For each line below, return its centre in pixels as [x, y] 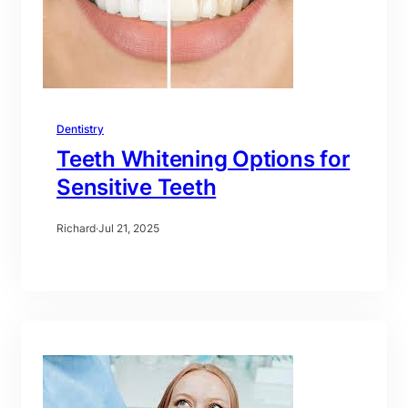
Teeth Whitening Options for [204, 158]
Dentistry [80, 128]
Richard [76, 228]
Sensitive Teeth [137, 187]
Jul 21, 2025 [129, 228]
